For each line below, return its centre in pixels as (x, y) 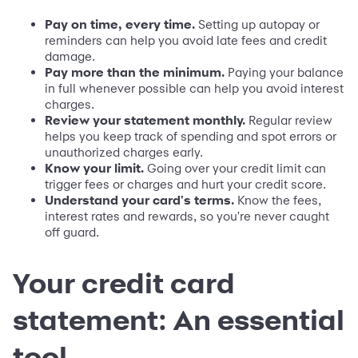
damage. (70, 56)
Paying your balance (284, 72)
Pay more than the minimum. (135, 72)
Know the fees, (278, 200)
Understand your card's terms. (139, 200)
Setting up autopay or (257, 24)
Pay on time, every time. (120, 24)
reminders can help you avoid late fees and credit (186, 40)
